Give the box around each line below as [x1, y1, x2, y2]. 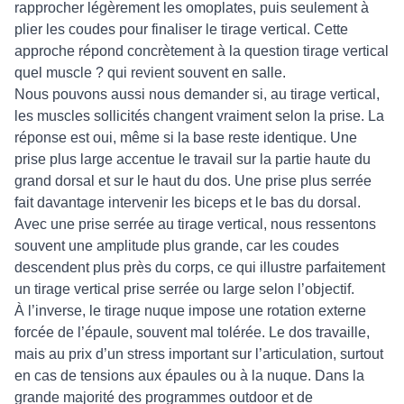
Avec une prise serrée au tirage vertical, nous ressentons [14, 216, 376, 232]
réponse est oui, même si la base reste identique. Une [14, 130, 357, 145]
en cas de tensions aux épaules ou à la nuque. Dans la [14, 368, 364, 383]
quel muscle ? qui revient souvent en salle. [14, 65, 286, 80]
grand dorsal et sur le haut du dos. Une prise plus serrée [14, 173, 372, 188]
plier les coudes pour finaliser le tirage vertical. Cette [14, 22, 348, 37]
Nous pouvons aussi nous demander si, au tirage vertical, [14, 87, 380, 102]
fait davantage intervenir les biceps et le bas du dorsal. [14, 195, 361, 210]
